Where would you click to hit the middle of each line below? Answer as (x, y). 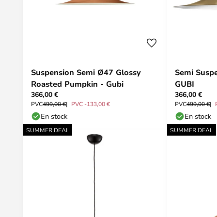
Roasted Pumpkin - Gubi (77, 84)
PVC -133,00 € (91, 104)
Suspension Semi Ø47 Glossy (86, 72)
